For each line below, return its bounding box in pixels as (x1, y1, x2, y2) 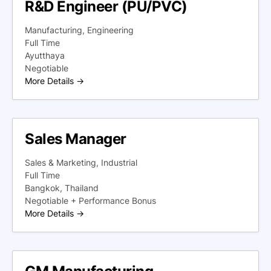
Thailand (65, 183, 99, 193)
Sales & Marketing (25, 157, 96, 168)
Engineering (87, 25, 134, 35)
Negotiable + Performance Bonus (25, 195, 156, 206)
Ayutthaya (25, 50, 65, 60)
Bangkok (25, 183, 60, 193)
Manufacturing (25, 25, 82, 35)
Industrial (101, 157, 137, 168)
